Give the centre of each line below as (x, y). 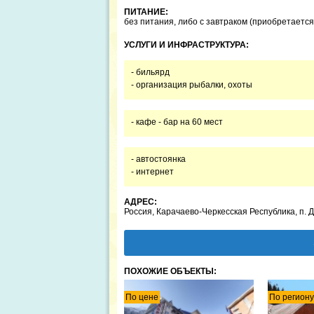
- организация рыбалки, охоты (192, 85)
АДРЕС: (141, 202)
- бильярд (150, 72)
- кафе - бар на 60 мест (177, 122)
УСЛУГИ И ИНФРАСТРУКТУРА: (186, 45)
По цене (142, 297)
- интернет (153, 172)
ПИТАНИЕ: (146, 12)
